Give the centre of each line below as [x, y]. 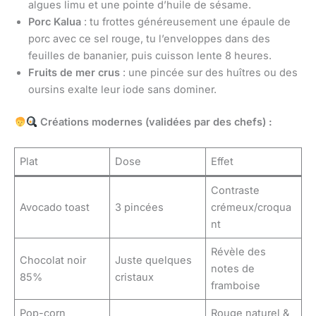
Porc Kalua [55, 22]
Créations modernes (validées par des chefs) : [155, 122]
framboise [236, 285]
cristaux [135, 277]
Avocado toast [55, 207]
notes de [233, 268]
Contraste [236, 190]
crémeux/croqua [251, 207]
